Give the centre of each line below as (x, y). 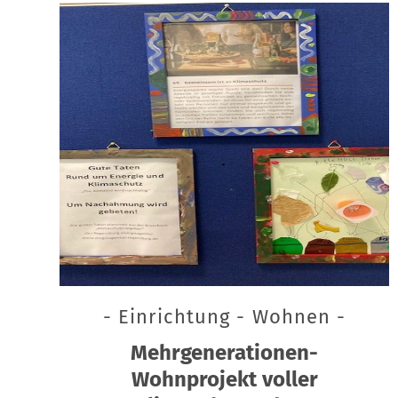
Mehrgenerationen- (225, 353)
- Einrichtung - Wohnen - (224, 317)
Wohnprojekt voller (224, 380)
